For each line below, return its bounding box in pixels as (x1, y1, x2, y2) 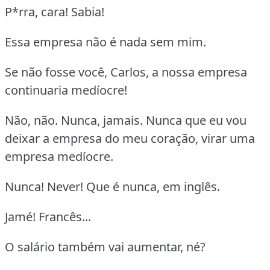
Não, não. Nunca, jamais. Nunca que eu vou (5, 111, 246, 128)
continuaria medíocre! (5, 81, 127, 98)
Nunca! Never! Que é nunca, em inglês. (5, 178, 220, 195)
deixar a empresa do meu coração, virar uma (5, 130, 255, 146)
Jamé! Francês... (5, 208, 91, 225)
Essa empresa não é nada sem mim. (5, 33, 206, 50)
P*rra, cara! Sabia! (5, 3, 104, 20)
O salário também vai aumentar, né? (5, 238, 206, 255)
